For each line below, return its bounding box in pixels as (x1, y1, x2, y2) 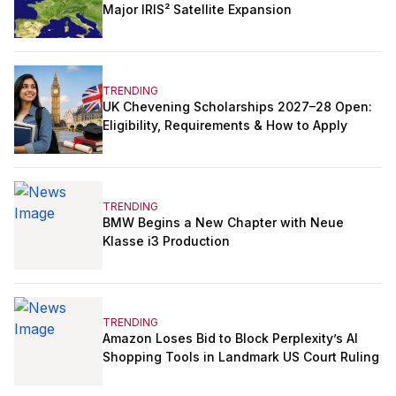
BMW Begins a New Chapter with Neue (103, 214, 344, 230)
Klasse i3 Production (103, 232, 230, 248)
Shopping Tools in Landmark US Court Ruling (103, 348, 379, 364)
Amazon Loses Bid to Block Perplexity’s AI (103, 330, 358, 346)
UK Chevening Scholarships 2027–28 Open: (103, 98, 372, 114)
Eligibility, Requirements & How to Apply (103, 117, 347, 133)
